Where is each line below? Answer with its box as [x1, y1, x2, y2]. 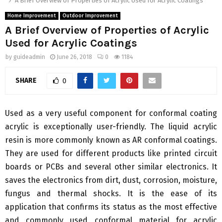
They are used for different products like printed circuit [5, 149, 217, 159]
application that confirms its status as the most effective [5, 202, 217, 212]
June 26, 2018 [56, 54, 92, 61]
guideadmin [13, 54, 45, 61]
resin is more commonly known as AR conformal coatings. [5, 135, 217, 145]
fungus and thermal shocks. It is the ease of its [5, 189, 217, 199]
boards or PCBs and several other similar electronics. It [5, 162, 217, 172]
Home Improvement [7, 13, 56, 19]
